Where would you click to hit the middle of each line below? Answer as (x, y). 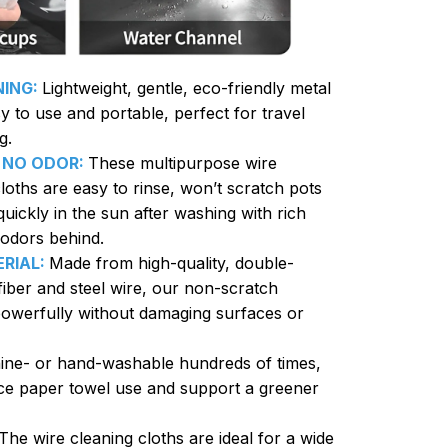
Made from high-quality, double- (171, 262)
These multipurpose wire (182, 162)
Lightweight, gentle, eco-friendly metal (186, 87)
